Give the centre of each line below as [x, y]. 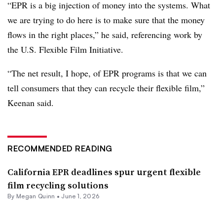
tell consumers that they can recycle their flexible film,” [106, 88]
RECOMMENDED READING [60, 149]
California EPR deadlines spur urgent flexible [104, 172]
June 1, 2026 [80, 196]
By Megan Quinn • [35, 196]
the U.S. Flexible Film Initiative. [65, 50]
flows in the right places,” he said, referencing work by [105, 35]
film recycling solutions [58, 185]
